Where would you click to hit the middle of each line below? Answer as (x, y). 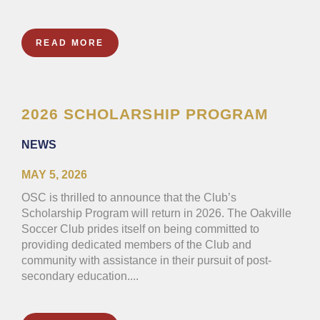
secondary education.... (80, 276)
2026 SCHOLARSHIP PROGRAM (145, 114)
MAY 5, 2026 (54, 175)
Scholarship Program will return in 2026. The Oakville (156, 213)
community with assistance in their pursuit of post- (146, 260)
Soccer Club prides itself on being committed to (140, 229)
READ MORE (70, 43)
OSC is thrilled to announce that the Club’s (130, 197)
